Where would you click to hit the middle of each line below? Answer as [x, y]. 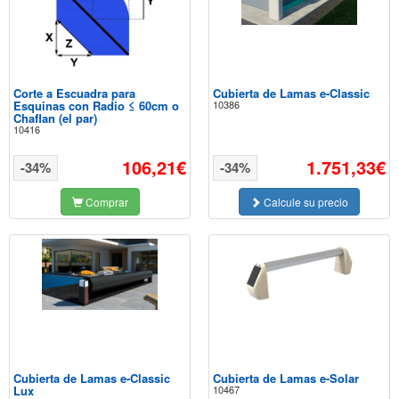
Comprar [105, 202]
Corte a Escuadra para [74, 93]
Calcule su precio [305, 202]
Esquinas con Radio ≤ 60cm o [96, 106]
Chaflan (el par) [55, 118]
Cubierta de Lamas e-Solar [286, 378]
